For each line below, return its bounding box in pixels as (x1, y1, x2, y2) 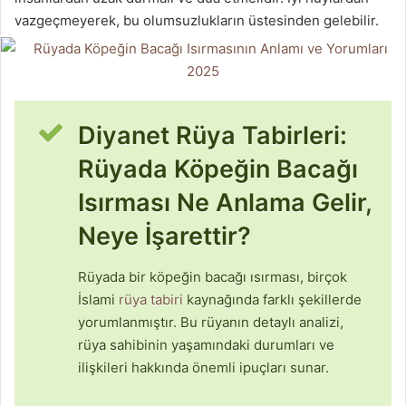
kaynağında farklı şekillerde (183, 290, 362, 308)
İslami (78, 290, 119, 308)
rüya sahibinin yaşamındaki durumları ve (78, 335, 334, 353)
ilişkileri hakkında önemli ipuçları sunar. (78, 358, 329, 376)
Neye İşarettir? (78, 221, 251, 252)
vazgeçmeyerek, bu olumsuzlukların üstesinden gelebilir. (14, 12, 379, 30)
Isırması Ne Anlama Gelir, (78, 188, 372, 218)
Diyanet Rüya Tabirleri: (78, 121, 347, 151)
